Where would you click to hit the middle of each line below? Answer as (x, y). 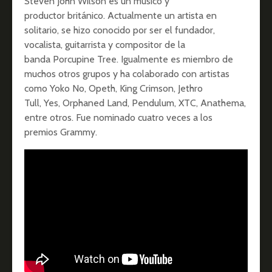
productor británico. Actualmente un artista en (121, 16)
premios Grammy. (61, 132)
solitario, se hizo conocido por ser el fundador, (120, 30)
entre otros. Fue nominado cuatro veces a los (118, 118)
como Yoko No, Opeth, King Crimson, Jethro (114, 89)
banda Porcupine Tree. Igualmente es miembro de (129, 59)
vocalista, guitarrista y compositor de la (105, 45)
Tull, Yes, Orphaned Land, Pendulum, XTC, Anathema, (135, 103)
